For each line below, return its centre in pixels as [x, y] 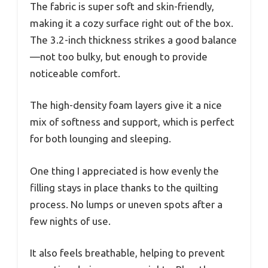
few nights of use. [70, 221]
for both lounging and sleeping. [100, 139]
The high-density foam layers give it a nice [126, 105]
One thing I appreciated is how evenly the [124, 170]
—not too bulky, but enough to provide [119, 56]
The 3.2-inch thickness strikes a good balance [133, 39]
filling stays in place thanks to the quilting [124, 187]
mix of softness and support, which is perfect [132, 122]
